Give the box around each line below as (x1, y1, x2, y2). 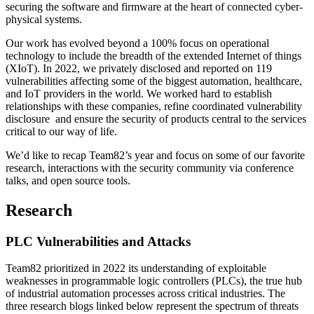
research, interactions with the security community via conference (6, 161, 294, 174)
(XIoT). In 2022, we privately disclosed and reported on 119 (6, 62, 272, 74)
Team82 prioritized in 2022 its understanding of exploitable (6, 262, 266, 275)
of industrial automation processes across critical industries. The (6, 287, 285, 300)
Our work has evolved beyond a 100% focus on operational (6, 36, 269, 49)
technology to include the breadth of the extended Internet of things (6, 49, 301, 62)
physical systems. (6, 13, 85, 25)
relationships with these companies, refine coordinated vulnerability (6, 100, 302, 112)
